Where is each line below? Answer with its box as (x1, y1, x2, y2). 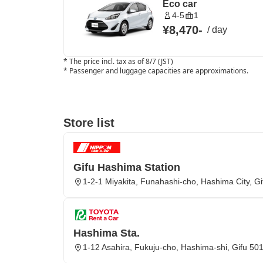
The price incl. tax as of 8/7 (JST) (69, 56, 173, 66)
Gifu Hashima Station (73, 161, 180, 173)
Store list (63, 116, 114, 129)
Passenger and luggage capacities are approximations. (69, 66, 248, 76)
